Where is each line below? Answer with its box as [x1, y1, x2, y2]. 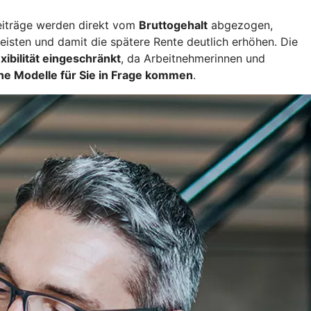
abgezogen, [208, 18, 273, 33]
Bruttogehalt [139, 18, 208, 33]
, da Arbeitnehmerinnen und [121, 51, 265, 66]
